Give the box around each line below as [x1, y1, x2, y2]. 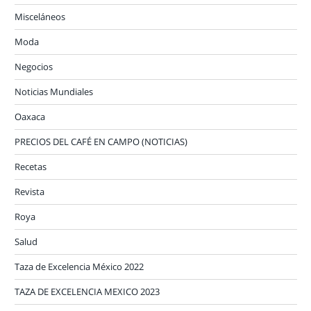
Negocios [15, 60, 53, 73]
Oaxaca [15, 110, 45, 123]
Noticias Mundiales [15, 85, 93, 98]
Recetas [15, 160, 47, 173]
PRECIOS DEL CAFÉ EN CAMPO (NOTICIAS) [15, 135, 187, 148]
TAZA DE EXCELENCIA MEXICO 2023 [15, 285, 160, 298]
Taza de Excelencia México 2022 [15, 260, 144, 273]
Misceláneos [15, 10, 65, 23]
